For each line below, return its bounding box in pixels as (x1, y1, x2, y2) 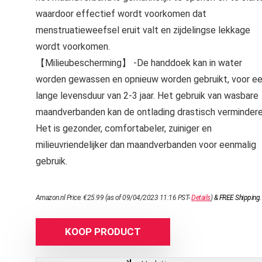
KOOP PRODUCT (64, 226, 141, 237)
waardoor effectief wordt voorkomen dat (35, 8, 206, 19)
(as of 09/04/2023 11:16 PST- (104, 194, 192, 202)
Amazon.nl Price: (35, 194, 84, 202)
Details (191, 194, 211, 202)
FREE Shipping (219, 194, 260, 202)
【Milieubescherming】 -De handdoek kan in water (35, 57, 242, 68)
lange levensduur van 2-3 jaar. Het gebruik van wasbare (35, 90, 258, 101)
